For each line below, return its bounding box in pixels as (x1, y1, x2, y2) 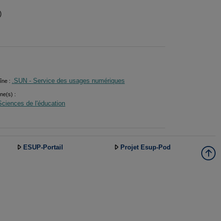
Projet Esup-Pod (120, 144, 171, 151)
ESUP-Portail (23, 144, 64, 151)
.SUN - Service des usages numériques (11, 77, 125, 85)
